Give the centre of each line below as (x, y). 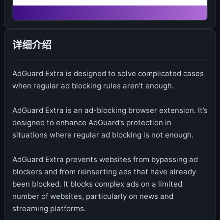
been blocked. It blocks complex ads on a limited (97, 184)
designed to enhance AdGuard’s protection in (92, 122)
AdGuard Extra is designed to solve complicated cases (108, 73)
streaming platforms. (49, 208)
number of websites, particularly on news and (93, 196)
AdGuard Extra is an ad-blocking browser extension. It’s (110, 110)
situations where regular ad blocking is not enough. (103, 135)
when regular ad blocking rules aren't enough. (93, 85)
